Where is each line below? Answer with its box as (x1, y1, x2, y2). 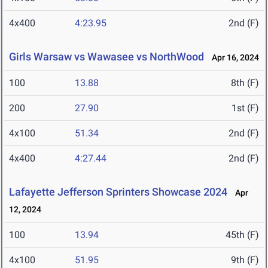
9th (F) (231, 254, 259, 266)
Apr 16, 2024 (206, 53, 259, 63)
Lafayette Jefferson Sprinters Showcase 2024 (9, 185, 227, 199)
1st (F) (232, 102, 259, 114)
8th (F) (231, 77, 259, 89)
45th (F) (226, 229, 259, 241)
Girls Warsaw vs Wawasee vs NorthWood (9, 50, 204, 63)
